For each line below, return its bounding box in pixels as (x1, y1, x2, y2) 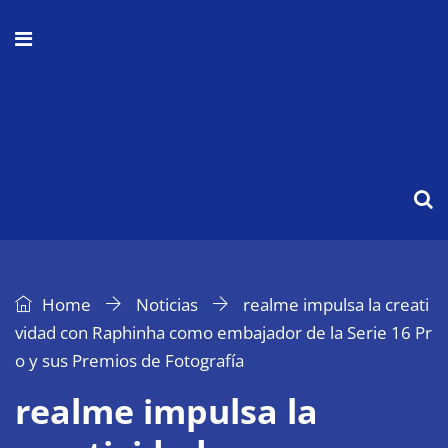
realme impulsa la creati (243, 293, 429, 316)
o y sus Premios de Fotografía (15, 349, 244, 372)
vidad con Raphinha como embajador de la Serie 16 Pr (15, 321, 432, 344)
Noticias (136, 293, 198, 316)
